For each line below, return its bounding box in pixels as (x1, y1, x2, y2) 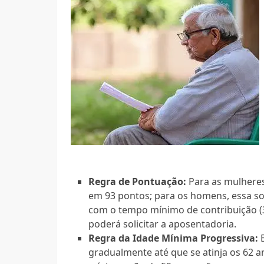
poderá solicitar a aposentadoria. (88, 217, 237, 230)
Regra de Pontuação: (88, 174, 187, 188)
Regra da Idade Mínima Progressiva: (88, 231, 259, 245)
